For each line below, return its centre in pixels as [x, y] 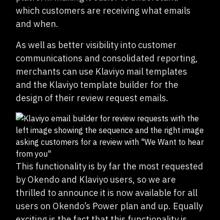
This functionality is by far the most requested [110, 166]
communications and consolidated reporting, [107, 58]
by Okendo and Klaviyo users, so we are [96, 179]
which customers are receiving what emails [103, 11]
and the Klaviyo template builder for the [97, 85]
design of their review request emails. [92, 98]
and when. [37, 24]
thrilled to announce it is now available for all [107, 193]
